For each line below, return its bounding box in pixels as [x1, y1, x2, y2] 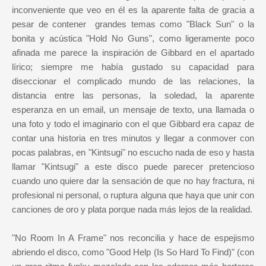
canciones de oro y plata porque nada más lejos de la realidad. [12, 204, 252, 214]
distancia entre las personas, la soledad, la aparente [12, 90, 254, 100]
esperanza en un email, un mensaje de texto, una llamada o [12, 104, 254, 115]
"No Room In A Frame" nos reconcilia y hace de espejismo [12, 232, 254, 243]
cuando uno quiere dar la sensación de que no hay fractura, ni [12, 175, 254, 186]
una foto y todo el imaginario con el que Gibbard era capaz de [12, 118, 254, 129]
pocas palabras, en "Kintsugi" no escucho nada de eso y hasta [12, 147, 254, 157]
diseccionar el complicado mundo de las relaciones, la [12, 75, 254, 86]
